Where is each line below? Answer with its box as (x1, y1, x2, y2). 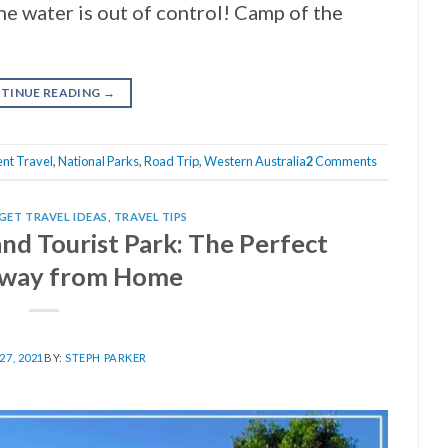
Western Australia (204, 153, 306, 170)
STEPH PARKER (65, 350, 147, 364)
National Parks (58, 153, 139, 170)
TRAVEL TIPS (113, 209, 189, 223)
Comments (313, 153, 377, 170)
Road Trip (144, 153, 199, 170)
